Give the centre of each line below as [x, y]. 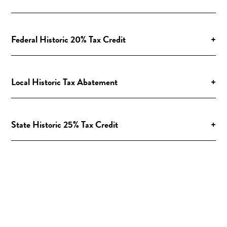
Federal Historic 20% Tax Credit [69, 39]
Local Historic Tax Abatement [65, 82]
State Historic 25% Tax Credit [65, 124]
